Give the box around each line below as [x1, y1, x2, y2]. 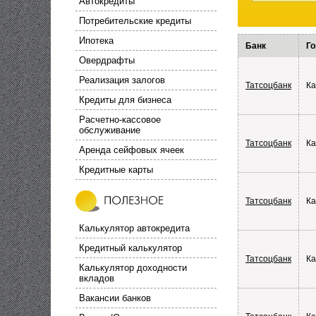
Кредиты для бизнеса [79, 95, 171, 106]
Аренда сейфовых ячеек [79, 145, 184, 156]
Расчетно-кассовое [79, 114, 161, 126]
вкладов [79, 273, 114, 284]
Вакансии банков [79, 293, 151, 304]
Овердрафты [79, 55, 135, 66]
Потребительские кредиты [79, 16, 191, 27]
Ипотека [79, 35, 114, 47]
